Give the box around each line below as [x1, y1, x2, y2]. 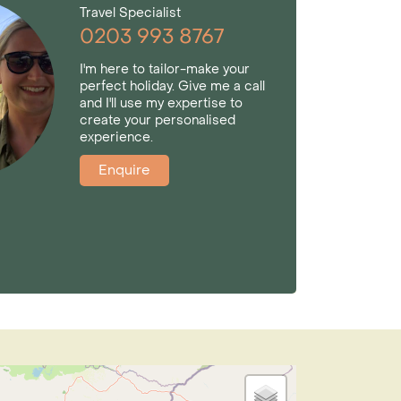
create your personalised [80, 111, 236, 129]
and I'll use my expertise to [80, 94, 243, 112]
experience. [80, 128, 154, 146]
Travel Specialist [80, 4, 182, 21]
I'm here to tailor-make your [80, 60, 251, 78]
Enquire [98, 160, 151, 179]
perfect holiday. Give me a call [80, 77, 266, 95]
